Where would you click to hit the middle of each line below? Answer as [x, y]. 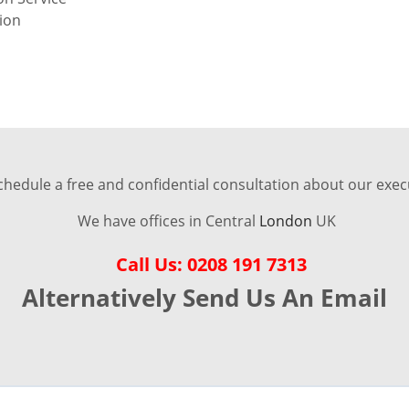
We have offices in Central [166, 221]
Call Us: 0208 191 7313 [214, 265]
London [285, 221]
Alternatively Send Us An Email [204, 298]
